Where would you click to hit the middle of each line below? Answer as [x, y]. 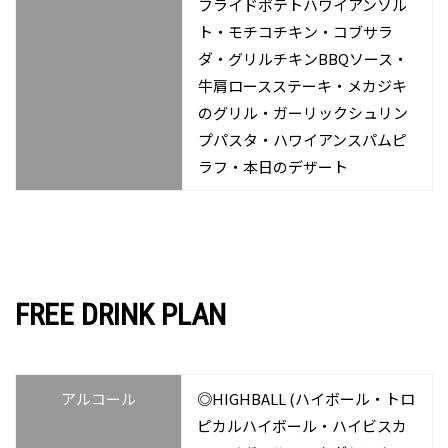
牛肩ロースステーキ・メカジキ [302, 85]
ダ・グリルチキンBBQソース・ [303, 58]
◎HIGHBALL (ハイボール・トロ [306, 398]
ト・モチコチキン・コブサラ [295, 31]
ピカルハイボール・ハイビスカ [302, 425]
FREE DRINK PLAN [120, 314]
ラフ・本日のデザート [273, 166]
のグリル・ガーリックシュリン [303, 112]
